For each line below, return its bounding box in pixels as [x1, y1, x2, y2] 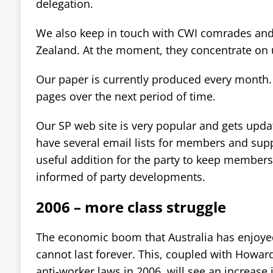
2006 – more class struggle [35, 196, 226, 217]
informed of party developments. [35, 169, 205, 184]
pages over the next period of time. [35, 88, 216, 104]
